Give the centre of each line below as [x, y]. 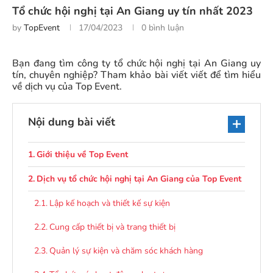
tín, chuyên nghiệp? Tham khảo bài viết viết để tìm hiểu [136, 75]
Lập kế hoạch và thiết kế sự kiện [109, 203]
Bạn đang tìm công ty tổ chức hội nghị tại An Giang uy [136, 63]
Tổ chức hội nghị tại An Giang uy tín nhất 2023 [133, 11]
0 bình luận [163, 28]
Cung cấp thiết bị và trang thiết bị [112, 227]
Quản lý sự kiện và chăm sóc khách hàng [126, 251]
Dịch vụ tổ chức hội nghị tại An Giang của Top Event [139, 179]
